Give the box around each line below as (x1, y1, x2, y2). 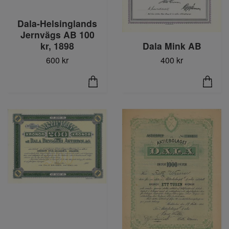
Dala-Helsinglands (17, 16, 97, 30)
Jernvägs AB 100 (20, 28, 95, 41)
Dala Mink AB (142, 39, 201, 52)
